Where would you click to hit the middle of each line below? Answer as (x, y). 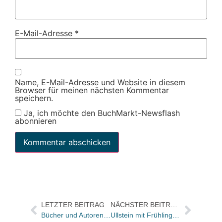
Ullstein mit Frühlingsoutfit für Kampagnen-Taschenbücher (176, 215)
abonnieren (36, 121)
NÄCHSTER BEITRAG (174, 204)
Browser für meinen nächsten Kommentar (92, 90)
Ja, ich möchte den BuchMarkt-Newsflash (101, 113)
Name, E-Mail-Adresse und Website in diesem (100, 82)
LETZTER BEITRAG (73, 204)
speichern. (34, 98)
